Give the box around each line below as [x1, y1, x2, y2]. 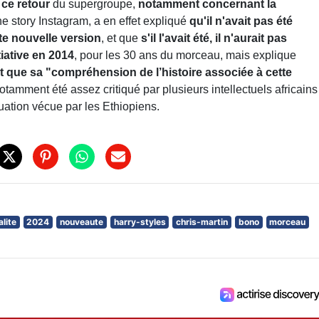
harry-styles [113, 216, 166, 228]
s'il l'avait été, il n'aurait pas [141, 31, 287, 44]
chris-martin [176, 216, 229, 228]
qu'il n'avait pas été [189, 14, 293, 27]
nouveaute [59, 216, 103, 228]
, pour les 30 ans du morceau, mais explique [74, 48, 296, 61]
